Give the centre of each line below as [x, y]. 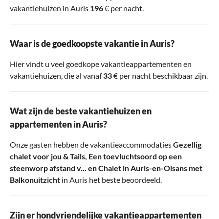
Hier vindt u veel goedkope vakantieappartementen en [101, 64]
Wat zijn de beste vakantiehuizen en [81, 111]
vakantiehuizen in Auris [50, 8]
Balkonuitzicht [35, 179]
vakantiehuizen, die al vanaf [56, 75]
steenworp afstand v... [48, 168]
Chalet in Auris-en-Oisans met [150, 168]
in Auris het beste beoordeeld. [111, 179]
